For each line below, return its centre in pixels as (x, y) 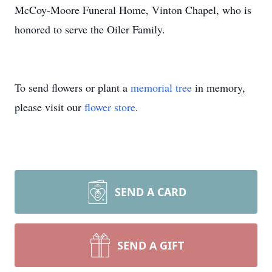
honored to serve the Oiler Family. (90, 29)
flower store (110, 107)
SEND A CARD (151, 192)
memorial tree (161, 87)
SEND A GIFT (151, 245)
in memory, (219, 87)
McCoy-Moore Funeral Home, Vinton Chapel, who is (133, 10)
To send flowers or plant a (73, 87)
